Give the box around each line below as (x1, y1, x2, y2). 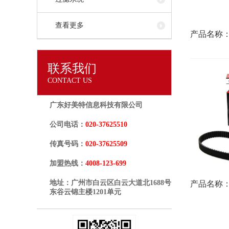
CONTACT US (48, 77, 92, 85)
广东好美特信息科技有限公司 (50, 101, 143, 109)
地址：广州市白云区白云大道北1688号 (50, 179, 171, 187)
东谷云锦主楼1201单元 (50, 188, 121, 196)
